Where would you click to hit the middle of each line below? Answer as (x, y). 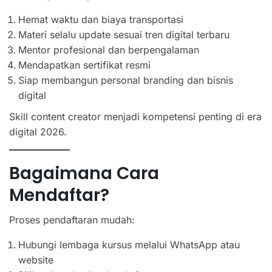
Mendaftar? (59, 195)
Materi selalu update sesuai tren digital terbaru (124, 34)
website (36, 260)
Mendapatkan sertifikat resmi (84, 65)
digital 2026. (38, 131)
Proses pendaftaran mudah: (72, 219)
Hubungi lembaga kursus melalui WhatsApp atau (129, 244)
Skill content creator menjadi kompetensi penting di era (135, 116)
